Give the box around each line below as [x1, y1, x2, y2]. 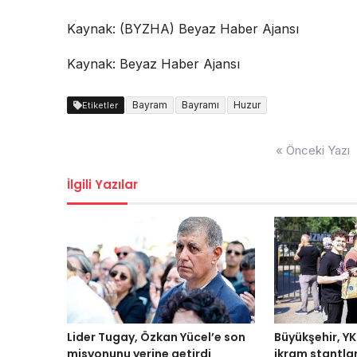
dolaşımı [66, 152, 120, 170]
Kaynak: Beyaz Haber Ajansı [67, 56, 240, 73]
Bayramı [182, 99, 219, 112]
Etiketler [82, 100, 118, 112]
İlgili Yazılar [67, 176, 138, 194]
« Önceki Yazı [276, 143, 350, 159]
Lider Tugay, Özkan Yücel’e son [67, 328, 245, 345]
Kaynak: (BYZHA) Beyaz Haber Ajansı [67, 21, 299, 37]
